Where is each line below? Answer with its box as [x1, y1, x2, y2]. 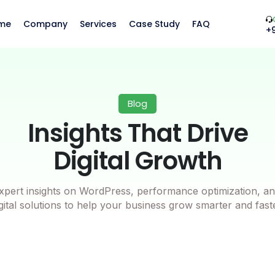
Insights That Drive [27, 116, 248, 150]
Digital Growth [53, 144, 222, 178]
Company [23, 18, 68, 30]
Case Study [129, 18, 180, 30]
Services [80, 18, 117, 30]
